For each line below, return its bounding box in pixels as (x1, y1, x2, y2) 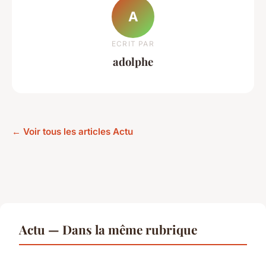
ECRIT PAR (112, 39, 154, 48)
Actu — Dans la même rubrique (19, 221, 197, 238)
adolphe (113, 53, 153, 69)
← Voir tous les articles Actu (12, 126, 133, 138)
